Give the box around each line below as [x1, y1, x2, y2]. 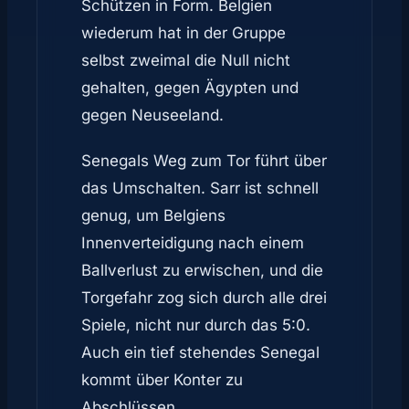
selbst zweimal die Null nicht [81, 51, 290, 69]
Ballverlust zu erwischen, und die [81, 261, 323, 279]
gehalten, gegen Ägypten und [81, 79, 299, 97]
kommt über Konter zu [81, 371, 243, 389]
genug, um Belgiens [81, 206, 225, 225]
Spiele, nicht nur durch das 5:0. [81, 316, 310, 334]
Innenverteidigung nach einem [81, 234, 304, 252]
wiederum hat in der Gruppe [81, 24, 286, 42]
